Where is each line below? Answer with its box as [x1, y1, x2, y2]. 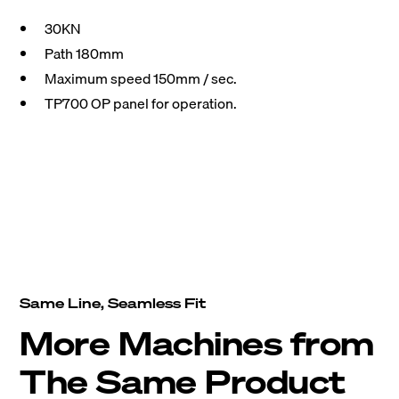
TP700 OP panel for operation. [45, 92, 238, 116]
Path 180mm [45, 42, 125, 66]
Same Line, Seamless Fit [20, 293, 207, 313]
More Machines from [20, 322, 374, 365]
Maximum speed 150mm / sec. [45, 67, 238, 91]
